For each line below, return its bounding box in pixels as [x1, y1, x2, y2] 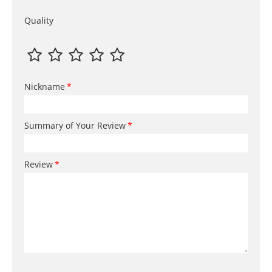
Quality [24, 15, 53, 27]
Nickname [24, 81, 65, 93]
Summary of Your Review [24, 120, 126, 132]
